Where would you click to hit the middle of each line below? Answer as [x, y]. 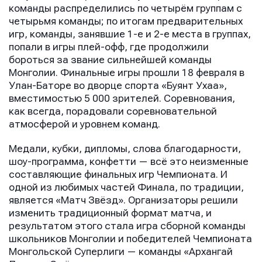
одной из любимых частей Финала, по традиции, [126, 188]
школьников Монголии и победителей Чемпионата [130, 239]
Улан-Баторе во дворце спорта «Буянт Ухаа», [118, 86]
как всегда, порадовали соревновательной [113, 112]
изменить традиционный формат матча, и [110, 213]
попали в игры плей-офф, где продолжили [109, 47]
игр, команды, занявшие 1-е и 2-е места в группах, [130, 35]
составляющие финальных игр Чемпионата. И [118, 175]
